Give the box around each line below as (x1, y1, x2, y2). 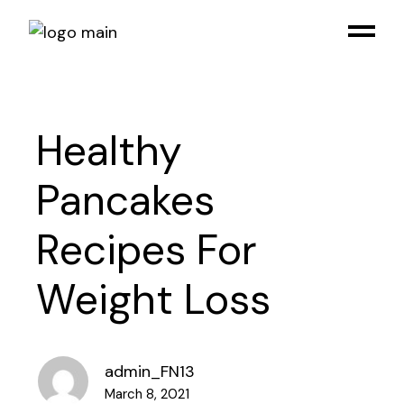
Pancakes (36, 173, 216, 227)
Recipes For (36, 223, 258, 277)
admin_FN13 (105, 361, 196, 382)
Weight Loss (36, 272, 271, 326)
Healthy (36, 124, 183, 178)
